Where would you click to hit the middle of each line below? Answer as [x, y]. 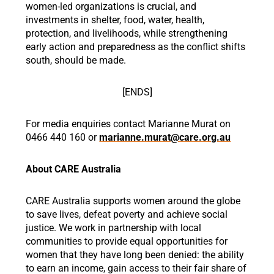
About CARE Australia [75, 169]
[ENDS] [137, 92]
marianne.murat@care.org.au [165, 137]
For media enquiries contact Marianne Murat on [128, 124]
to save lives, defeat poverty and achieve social [127, 214]
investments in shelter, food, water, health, [115, 20]
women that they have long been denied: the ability [135, 255]
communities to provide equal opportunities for [127, 241]
